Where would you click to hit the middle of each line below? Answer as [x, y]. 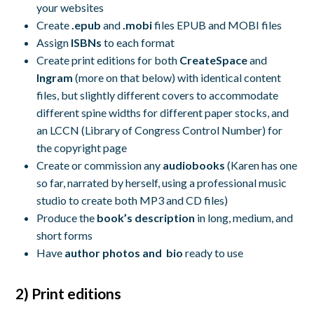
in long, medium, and [244, 218]
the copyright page [82, 148]
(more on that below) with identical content [177, 78]
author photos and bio [124, 253]
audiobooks [194, 165]
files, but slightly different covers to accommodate [158, 95]
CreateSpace [214, 60]
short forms [65, 235]
